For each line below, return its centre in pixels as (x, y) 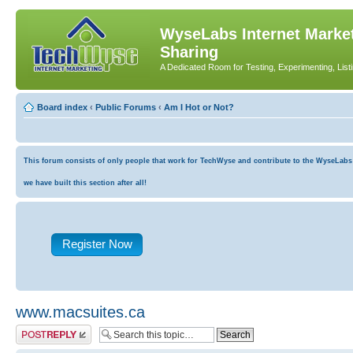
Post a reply (39, 329)
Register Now (97, 243)
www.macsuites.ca (80, 312)
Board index (62, 107)
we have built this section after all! (85, 182)
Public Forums (126, 107)
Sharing (189, 52)
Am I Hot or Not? (199, 107)
